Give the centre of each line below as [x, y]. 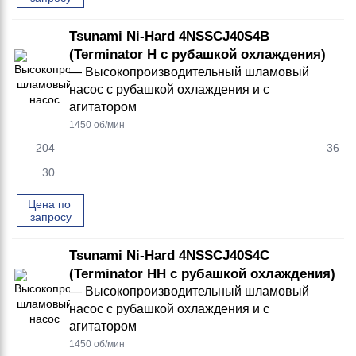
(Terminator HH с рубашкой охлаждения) [202, 274]
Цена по [49, 204]
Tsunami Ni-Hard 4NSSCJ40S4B [169, 36]
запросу [50, 217]
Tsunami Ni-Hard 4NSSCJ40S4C [169, 255]
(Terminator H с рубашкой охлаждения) [197, 54]
